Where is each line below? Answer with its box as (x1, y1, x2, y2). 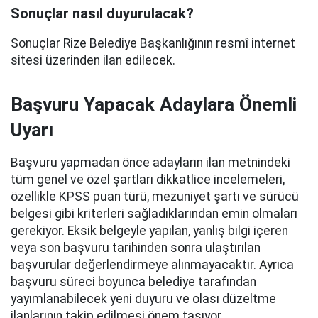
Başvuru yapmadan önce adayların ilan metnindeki (11, 155, 290, 170)
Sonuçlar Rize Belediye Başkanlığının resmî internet (11, 36, 295, 50)
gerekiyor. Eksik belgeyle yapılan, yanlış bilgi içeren (11, 224, 288, 238)
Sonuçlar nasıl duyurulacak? (11, 5, 194, 22)
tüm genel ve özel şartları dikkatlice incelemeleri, (11, 172, 285, 187)
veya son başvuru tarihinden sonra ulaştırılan (11, 241, 261, 255)
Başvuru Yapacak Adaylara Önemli (11, 94, 297, 115)
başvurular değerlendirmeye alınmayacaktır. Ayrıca (11, 258, 294, 272)
